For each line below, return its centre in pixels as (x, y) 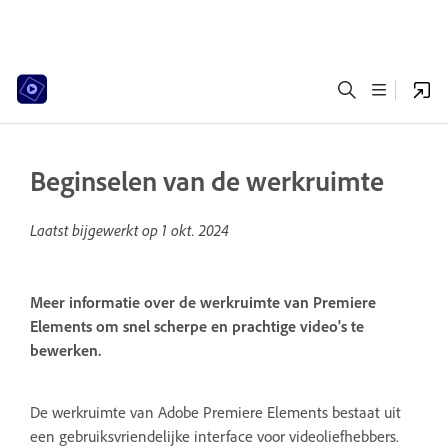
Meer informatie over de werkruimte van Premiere (203, 302)
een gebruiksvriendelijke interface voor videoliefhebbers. (214, 435)
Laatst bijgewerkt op (96, 230)
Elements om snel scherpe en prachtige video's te (197, 326)
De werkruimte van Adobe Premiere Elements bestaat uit (215, 411)
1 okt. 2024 (195, 230)
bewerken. (65, 350)
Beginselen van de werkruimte (207, 180)
